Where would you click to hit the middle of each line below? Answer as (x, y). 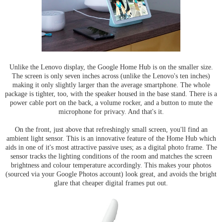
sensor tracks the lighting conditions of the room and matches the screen (111, 156)
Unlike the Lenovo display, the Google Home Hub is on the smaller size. (111, 67)
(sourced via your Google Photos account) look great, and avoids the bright (111, 174)
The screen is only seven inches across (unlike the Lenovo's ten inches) (111, 76)
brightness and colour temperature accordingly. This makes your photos (111, 165)
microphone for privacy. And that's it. (111, 111)
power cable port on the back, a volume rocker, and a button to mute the (111, 102)
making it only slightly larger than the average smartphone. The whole (111, 84)
